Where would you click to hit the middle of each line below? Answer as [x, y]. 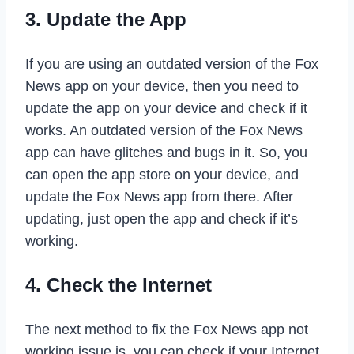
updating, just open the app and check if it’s [162, 218]
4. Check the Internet [119, 284]
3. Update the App [106, 19]
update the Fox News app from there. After [159, 196]
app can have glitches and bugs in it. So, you [166, 152]
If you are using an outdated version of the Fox [172, 64]
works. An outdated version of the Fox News [164, 130]
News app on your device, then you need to [162, 86]
